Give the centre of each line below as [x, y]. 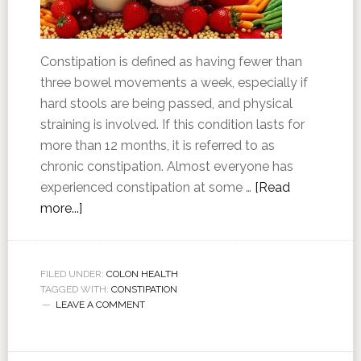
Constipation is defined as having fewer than [171, 62]
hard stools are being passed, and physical [166, 104]
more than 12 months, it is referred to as [157, 145]
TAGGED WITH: [75, 289]
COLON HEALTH [142, 274]
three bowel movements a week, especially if [174, 83]
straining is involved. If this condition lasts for [172, 124]
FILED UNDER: [73, 274]
